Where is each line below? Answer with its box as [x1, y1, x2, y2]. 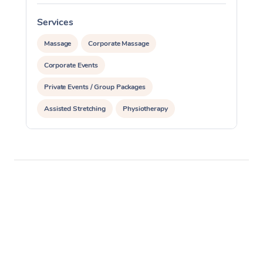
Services [37, 16, 73, 29]
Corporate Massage [88, 39, 149, 49]
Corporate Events [44, 60, 99, 70]
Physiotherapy [123, 104, 168, 114]
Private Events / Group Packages [44, 82, 146, 92]
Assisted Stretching [44, 104, 106, 114]
